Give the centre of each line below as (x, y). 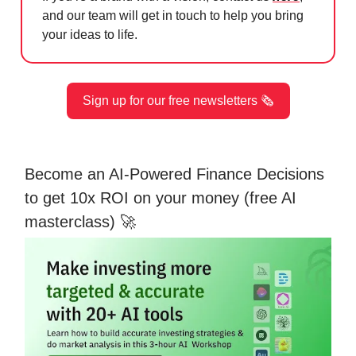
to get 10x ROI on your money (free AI (161, 198)
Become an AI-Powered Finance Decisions (174, 174)
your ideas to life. (90, 35)
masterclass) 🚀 (80, 222)
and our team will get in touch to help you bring (173, 16)
